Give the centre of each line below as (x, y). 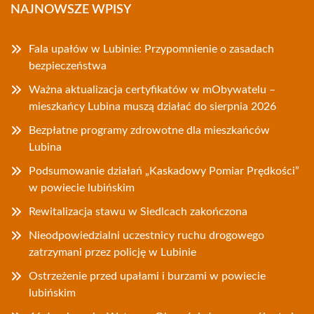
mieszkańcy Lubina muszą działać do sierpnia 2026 (152, 107)
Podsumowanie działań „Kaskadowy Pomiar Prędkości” (164, 171)
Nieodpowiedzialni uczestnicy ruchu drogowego (146, 235)
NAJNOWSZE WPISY (71, 10)
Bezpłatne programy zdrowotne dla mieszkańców (149, 130)
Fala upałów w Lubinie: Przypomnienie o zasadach (151, 49)
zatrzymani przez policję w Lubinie (112, 252)
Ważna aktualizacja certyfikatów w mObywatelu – (152, 90)
